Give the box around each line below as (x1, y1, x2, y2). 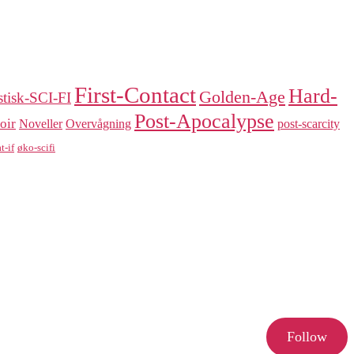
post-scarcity (277, 116, 340, 130)
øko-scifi (17, 141, 55, 153)
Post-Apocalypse (134, 109, 274, 133)
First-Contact (74, 81, 196, 107)
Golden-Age (199, 86, 285, 107)
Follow (287, 328, 328, 345)
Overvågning (66, 116, 131, 130)
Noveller (19, 116, 62, 130)
